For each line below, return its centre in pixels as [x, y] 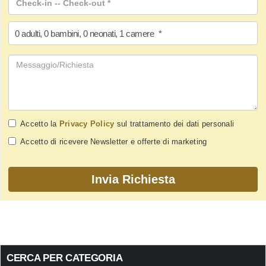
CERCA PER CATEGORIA [65, 258]
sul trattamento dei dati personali [174, 124]
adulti [31, 34]
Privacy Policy [87, 124]
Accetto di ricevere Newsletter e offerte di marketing [114, 142]
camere [140, 34]
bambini [65, 34]
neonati [102, 34]
